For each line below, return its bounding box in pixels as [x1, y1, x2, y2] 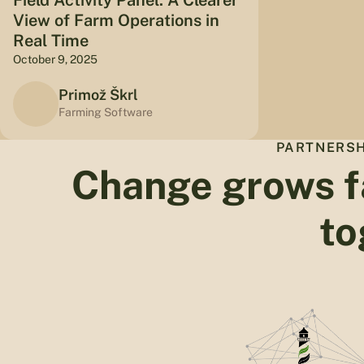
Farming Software [58, 106, 153, 119]
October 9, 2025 [13, 52, 97, 66]
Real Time [13, 30, 89, 50]
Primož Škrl [58, 86, 138, 104]
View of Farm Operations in [13, 10, 219, 30]
